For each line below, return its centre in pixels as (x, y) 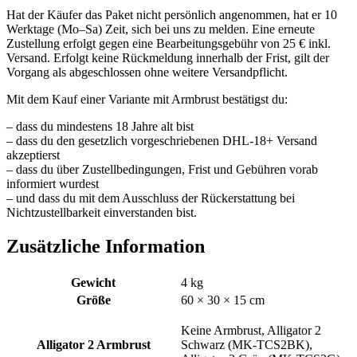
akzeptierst (33, 155)
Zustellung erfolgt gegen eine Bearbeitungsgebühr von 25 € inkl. (169, 44)
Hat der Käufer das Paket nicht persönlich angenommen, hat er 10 (172, 15)
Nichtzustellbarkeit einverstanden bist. (102, 213)
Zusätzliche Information (106, 247)
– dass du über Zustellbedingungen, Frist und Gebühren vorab (162, 170)
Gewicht (93, 282)
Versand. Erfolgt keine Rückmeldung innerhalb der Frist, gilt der (168, 58)
